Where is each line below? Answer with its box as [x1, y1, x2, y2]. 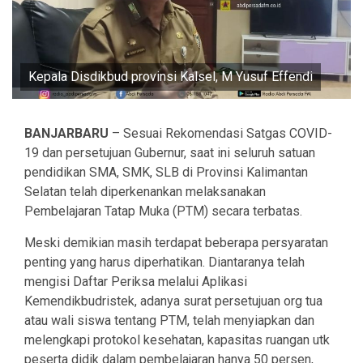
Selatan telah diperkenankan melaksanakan [24, 184, 266, 200]
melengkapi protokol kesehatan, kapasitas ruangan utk [24, 332, 330, 348]
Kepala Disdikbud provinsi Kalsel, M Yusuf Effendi [28, 69, 313, 85]
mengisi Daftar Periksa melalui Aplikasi [24, 274, 247, 290]
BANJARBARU [24, 126, 109, 142]
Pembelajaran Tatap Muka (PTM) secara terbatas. [24, 203, 302, 220]
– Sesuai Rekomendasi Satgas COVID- [109, 126, 332, 142]
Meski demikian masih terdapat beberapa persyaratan [24, 235, 328, 251]
